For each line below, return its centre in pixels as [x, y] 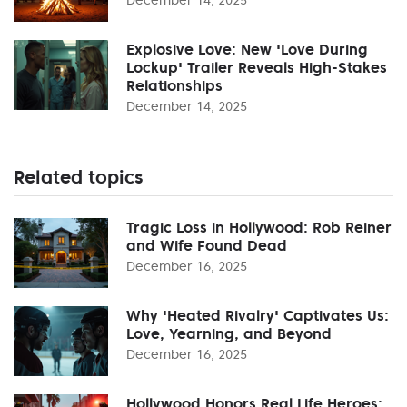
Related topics [78, 177]
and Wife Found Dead [207, 245]
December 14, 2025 [187, 106]
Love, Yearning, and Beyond [229, 333]
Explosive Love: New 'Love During [247, 49]
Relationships [174, 85]
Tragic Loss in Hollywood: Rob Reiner [259, 227]
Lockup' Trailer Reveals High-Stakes [257, 67]
